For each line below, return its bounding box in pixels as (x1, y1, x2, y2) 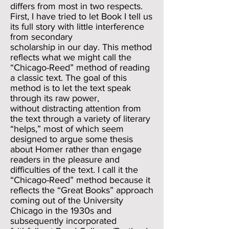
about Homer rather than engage (10, 144, 142, 154)
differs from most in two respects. (10, 1, 143, 11)
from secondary (10, 32, 73, 42)
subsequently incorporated (10, 216, 117, 226)
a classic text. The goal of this (10, 73, 127, 83)
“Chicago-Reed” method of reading (10, 62, 150, 73)
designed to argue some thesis (10, 134, 133, 144)
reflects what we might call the (10, 52, 131, 62)
